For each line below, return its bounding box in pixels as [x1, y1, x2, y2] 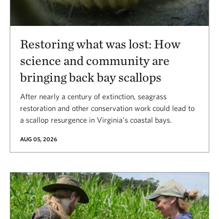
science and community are [20, 52, 170, 68]
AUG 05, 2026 [20, 135, 57, 142]
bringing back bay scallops [20, 69, 161, 85]
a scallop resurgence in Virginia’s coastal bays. [20, 115, 172, 124]
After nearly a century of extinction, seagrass [20, 91, 167, 101]
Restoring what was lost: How [20, 36, 180, 51]
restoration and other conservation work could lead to [20, 103, 195, 112]
